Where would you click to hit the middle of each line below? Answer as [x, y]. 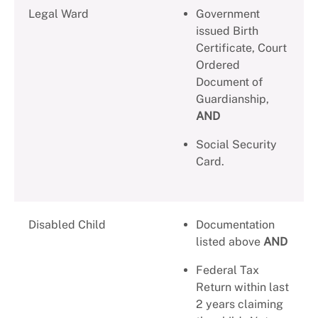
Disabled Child [73, 225]
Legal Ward [59, 14]
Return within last [242, 287]
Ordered [218, 65]
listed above [230, 242]
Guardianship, [232, 99]
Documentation [235, 225]
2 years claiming [240, 305]
